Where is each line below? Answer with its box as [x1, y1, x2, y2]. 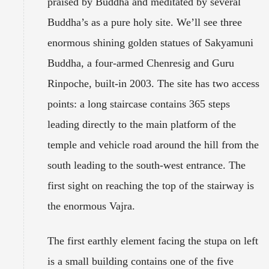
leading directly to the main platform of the [47, 118, 236, 130]
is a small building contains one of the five [47, 255, 234, 267]
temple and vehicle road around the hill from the [47, 138, 259, 151]
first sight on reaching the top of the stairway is [47, 179, 254, 192]
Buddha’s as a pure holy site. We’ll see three [47, 16, 242, 28]
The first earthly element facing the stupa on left [47, 234, 258, 247]
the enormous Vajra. [47, 199, 135, 212]
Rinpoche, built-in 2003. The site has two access [47, 77, 259, 89]
